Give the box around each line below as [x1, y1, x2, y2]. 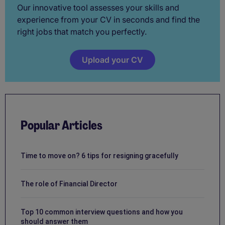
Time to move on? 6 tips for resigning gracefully [21, 152, 178, 160]
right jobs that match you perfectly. [17, 27, 147, 37]
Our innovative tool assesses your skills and [17, 3, 179, 13]
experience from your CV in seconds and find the [17, 15, 200, 25]
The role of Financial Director [21, 180, 118, 188]
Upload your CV [82, 55, 143, 65]
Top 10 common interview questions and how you [21, 208, 183, 216]
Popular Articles [21, 118, 102, 133]
